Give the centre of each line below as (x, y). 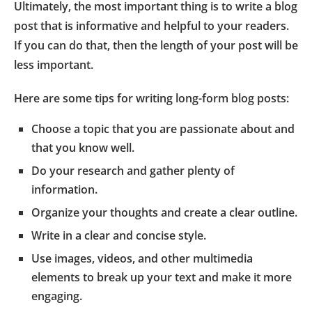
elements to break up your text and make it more (162, 277)
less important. (54, 64)
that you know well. (83, 147)
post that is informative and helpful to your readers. (151, 25)
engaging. (57, 296)
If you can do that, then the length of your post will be (156, 45)
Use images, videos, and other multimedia (142, 258)
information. (64, 189)
